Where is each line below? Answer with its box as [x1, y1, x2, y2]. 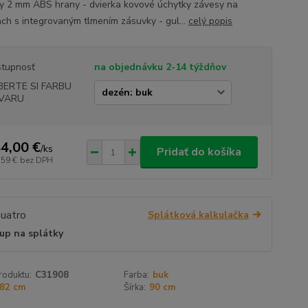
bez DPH [19, 154, 53, 166]
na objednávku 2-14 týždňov [93, 60, 226, 74]
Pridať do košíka [156, 144, 241, 159]
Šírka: [124, 281, 146, 294]
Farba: [124, 269, 150, 282]
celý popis [188, 14, 232, 27]
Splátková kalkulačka [147, 208, 249, 221]
